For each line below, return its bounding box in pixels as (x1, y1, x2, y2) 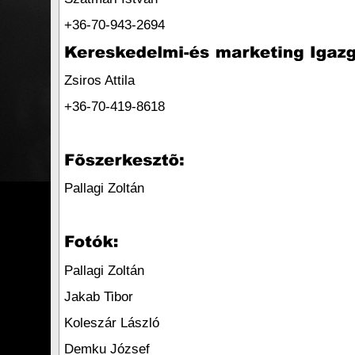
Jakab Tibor (64, 288, 133, 304)
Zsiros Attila (64, 72, 135, 88)
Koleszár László (64, 315, 159, 330)
